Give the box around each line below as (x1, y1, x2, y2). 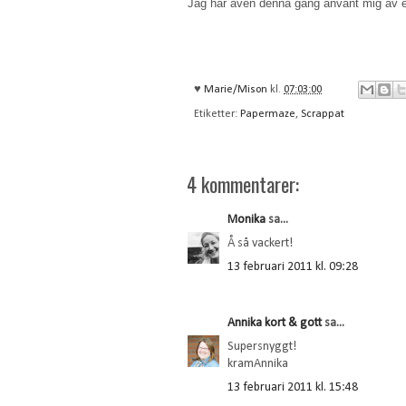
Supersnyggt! (227, 339, 296, 353)
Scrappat (301, 108, 344, 120)
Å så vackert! (227, 236, 293, 250)
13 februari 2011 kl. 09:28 (227, 259, 358, 274)
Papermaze (240, 108, 295, 120)
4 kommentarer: (187, 169, 299, 198)
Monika (227, 212, 266, 227)
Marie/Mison (204, 84, 270, 96)
